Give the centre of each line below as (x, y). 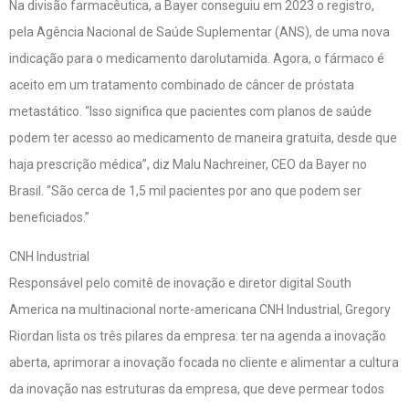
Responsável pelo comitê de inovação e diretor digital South (180, 283)
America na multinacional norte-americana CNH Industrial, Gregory (200, 310)
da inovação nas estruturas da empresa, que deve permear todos (197, 389)
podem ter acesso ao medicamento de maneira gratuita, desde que (203, 138)
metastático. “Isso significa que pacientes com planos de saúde (190, 112)
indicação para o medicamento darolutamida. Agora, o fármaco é (197, 59)
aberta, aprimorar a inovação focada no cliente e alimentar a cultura (204, 363)
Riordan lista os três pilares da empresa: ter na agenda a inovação (198, 336)
